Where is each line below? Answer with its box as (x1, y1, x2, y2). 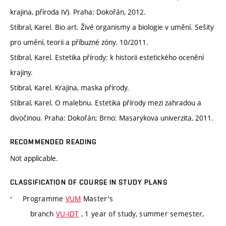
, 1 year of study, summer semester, (79, 209, 204, 219)
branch (30, 209, 56, 219)
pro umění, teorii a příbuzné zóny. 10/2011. (10, 37, 148, 47)
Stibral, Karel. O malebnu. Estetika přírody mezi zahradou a (10, 98, 201, 108)
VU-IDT (55, 209, 79, 219)
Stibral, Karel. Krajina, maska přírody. (10, 83, 129, 93)
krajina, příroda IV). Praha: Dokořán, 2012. (10, 7, 146, 17)
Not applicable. (10, 153, 58, 163)
